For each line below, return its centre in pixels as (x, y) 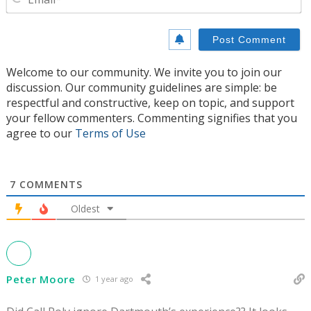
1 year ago (113, 279)
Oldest (85, 208)
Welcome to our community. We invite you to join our (144, 72)
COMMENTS (49, 184)
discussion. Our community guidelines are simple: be (142, 87)
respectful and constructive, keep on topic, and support (150, 102)
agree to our (41, 133)
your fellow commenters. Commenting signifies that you (152, 118)
